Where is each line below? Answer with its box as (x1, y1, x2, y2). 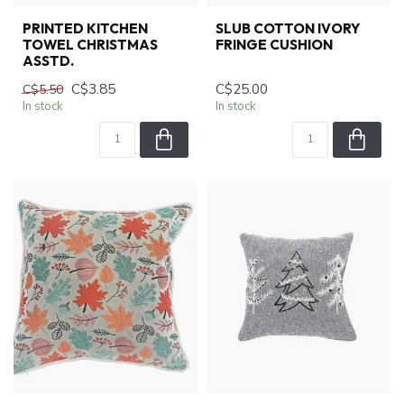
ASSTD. (23, 52, 74, 70)
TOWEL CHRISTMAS (23, 36, 158, 54)
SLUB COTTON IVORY (216, 20, 360, 38)
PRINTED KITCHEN (23, 20, 148, 38)
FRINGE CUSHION (216, 36, 333, 54)
